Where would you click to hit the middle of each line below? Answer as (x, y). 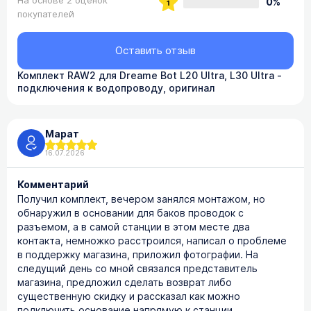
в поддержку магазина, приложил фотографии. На (138, 255)
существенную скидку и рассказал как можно (129, 296)
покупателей (46, 14)
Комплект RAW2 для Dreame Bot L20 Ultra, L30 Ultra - (150, 76)
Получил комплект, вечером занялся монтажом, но (141, 199)
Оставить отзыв (155, 51)
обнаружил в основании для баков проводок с (131, 213)
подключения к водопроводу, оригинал (116, 88)
